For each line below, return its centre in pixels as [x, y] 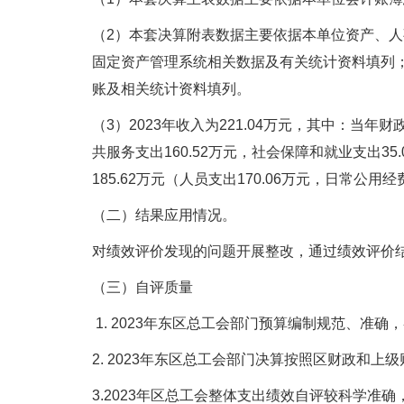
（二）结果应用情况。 [164, 215]
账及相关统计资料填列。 [171, 89]
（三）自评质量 [142, 287]
